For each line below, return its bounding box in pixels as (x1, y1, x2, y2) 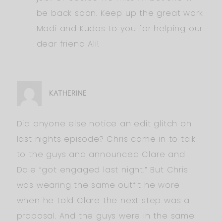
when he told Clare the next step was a (16, 194, 190, 206)
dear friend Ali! (36, 38, 100, 50)
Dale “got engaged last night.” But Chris (16, 164, 188, 175)
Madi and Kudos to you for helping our (36, 22, 203, 34)
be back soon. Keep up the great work (36, 7, 203, 19)
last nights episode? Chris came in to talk (16, 133, 196, 145)
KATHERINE (49, 89, 87, 98)
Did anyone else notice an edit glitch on (16, 117, 192, 129)
